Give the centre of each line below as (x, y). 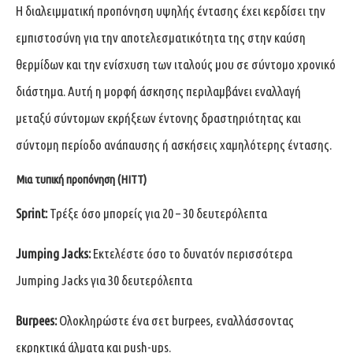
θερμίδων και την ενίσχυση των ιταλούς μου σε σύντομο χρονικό (176, 64)
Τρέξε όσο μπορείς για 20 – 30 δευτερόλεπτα (158, 213)
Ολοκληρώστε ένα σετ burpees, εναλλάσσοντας (176, 320)
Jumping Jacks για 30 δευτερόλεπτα (104, 280)
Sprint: (33, 213)
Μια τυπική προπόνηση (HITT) (81, 179)
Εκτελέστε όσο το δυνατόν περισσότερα (193, 253)
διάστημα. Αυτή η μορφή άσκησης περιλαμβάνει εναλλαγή (158, 91)
